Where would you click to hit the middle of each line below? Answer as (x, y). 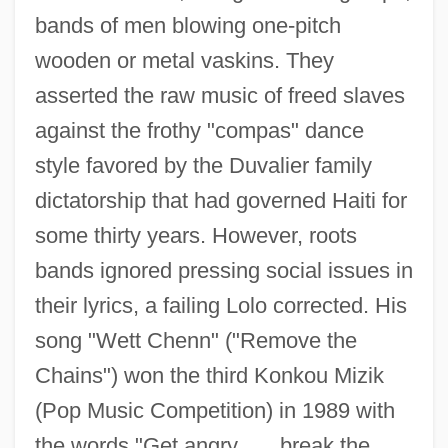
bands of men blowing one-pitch (187, 25)
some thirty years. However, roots (195, 235)
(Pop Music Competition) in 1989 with (214, 410)
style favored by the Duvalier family (203, 165)
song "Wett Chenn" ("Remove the (195, 340)
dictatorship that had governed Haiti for (220, 200)
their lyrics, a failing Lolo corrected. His (220, 305)
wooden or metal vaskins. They (184, 60)
